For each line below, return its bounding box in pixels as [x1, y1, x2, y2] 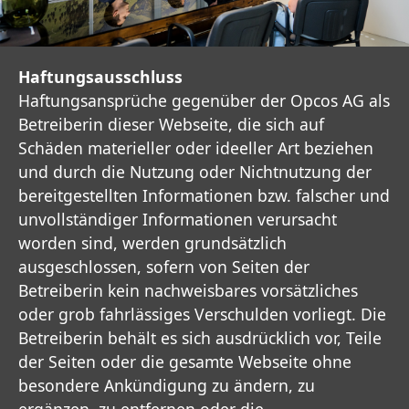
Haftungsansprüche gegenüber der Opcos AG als [18, 89, 390, 111]
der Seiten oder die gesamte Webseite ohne [18, 350, 351, 372]
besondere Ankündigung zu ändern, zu [18, 373, 315, 396]
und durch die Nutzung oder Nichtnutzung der [18, 160, 372, 183]
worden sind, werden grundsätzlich [18, 231, 287, 254]
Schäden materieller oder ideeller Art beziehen [18, 136, 373, 159]
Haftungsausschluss [18, 65, 183, 88]
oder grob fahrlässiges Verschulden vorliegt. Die [18, 302, 386, 325]
